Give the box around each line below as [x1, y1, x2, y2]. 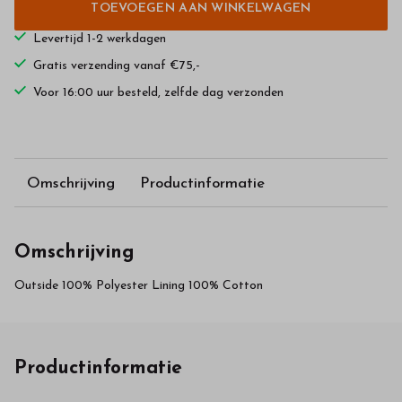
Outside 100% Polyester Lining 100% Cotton [14, 279, 263, 293]
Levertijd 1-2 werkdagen [33, 32, 166, 47]
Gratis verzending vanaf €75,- [33, 59, 200, 74]
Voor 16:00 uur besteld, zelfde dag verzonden [33, 86, 284, 100]
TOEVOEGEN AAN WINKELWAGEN [91, 2, 311, 16]
